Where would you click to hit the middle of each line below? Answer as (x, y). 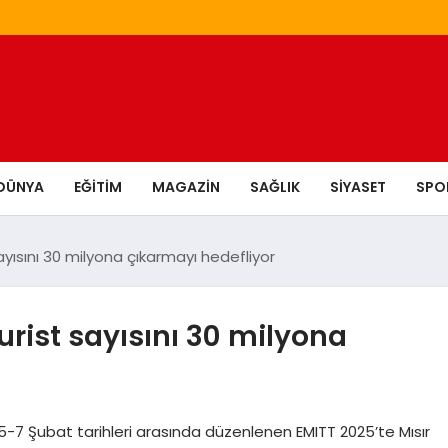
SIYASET (358, 186)
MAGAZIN (186, 186)
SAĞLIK (275, 186)
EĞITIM (98, 186)
